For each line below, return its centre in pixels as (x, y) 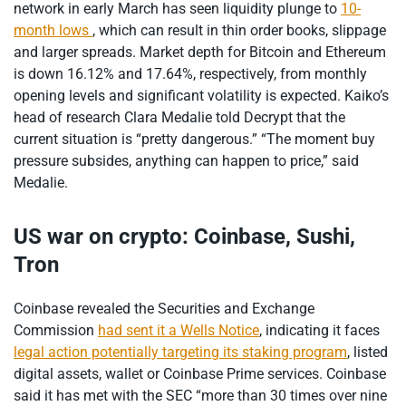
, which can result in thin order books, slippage (239, 30)
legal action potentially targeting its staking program (180, 353)
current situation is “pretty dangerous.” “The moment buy (194, 139)
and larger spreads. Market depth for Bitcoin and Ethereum (200, 52)
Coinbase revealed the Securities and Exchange (164, 309)
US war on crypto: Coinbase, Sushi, (184, 237)
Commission (56, 331)
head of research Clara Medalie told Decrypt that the (179, 117)
